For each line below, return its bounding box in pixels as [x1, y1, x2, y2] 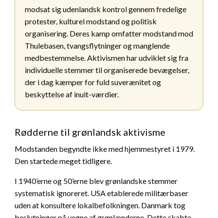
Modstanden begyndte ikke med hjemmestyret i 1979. [15, 144, 195, 153]
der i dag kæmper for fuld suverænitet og [25, 77, 161, 87]
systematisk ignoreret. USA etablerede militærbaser [15, 188, 188, 198]
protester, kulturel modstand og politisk [25, 16, 157, 26]
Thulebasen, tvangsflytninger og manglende [25, 40, 170, 50]
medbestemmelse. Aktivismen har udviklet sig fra [25, 53, 188, 62]
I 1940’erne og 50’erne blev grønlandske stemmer [15, 176, 178, 185]
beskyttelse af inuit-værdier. [25, 89, 119, 99]
